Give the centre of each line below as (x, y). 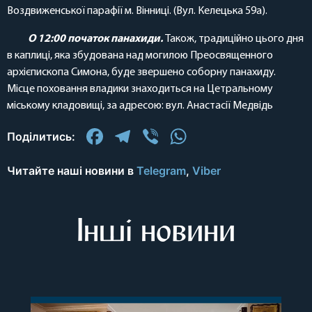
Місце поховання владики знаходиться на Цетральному (140, 89)
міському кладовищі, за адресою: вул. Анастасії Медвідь (140, 106)
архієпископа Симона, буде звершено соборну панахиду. (141, 72)
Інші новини (156, 230)
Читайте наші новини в (72, 170)
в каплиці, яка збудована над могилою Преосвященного (140, 55)
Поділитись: (41, 136)
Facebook (158, 136)
